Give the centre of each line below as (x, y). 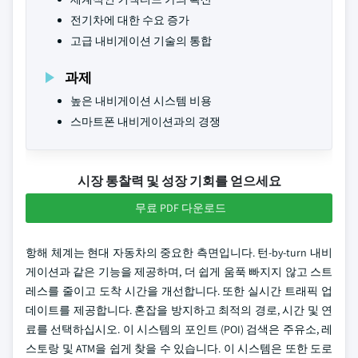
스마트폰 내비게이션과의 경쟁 (145, 121)
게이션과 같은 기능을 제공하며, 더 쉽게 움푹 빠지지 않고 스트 (179, 272)
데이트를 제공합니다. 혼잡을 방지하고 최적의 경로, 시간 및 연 (179, 310)
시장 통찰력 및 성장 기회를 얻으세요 (179, 181)
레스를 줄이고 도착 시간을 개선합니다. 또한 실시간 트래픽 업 (179, 291)
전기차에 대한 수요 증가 (130, 20)
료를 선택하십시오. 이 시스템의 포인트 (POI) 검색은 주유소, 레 (179, 329)
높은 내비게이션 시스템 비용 (141, 101)
